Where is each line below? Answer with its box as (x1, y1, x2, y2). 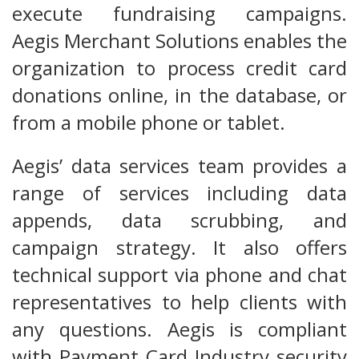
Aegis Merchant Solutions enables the (12, 27, 347, 54)
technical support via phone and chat (12, 261, 347, 288)
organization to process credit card (12, 54, 347, 82)
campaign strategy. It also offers (12, 234, 347, 261)
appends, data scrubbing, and (12, 207, 347, 234)
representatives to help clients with (12, 288, 347, 316)
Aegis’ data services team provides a (12, 152, 347, 179)
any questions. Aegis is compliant (12, 316, 347, 343)
